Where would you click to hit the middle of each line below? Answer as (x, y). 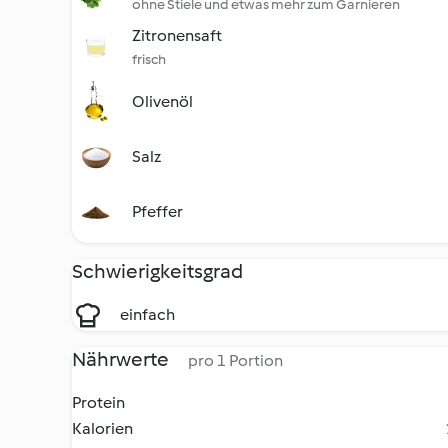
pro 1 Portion (235, 360)
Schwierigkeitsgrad (157, 271)
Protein (98, 402)
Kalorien (102, 428)
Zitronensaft (177, 35)
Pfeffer (157, 211)
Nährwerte (122, 359)
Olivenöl (162, 101)
